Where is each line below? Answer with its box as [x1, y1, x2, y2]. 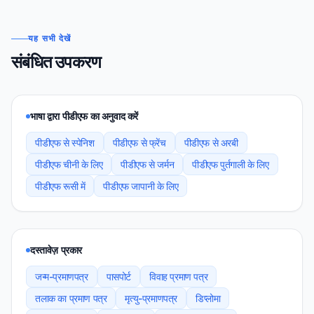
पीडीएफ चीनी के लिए [35, 158, 103, 170]
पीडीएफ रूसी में [35, 180, 86, 192]
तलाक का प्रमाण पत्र [35, 292, 107, 304]
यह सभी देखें [28, 33, 71, 43]
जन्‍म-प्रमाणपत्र [35, 271, 88, 282]
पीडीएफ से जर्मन [121, 158, 175, 170]
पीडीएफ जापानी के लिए [103, 180, 179, 192]
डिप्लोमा [196, 292, 221, 304]
